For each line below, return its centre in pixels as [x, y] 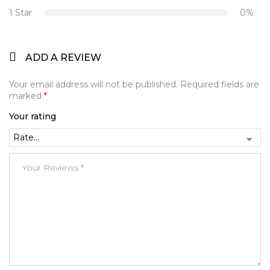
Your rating [33, 117]
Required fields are [220, 85]
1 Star [20, 13]
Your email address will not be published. [93, 85]
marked [27, 96]
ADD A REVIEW [63, 58]
